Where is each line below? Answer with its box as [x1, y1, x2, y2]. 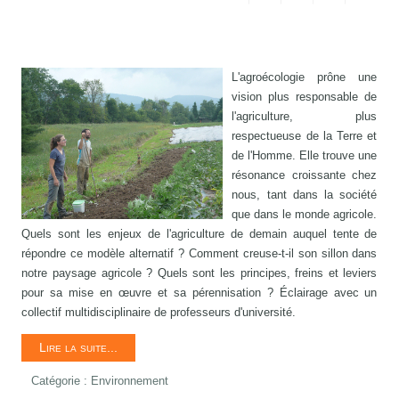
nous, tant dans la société [232, 188, 378, 202]
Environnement [91, 374, 169, 388]
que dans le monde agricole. [232, 208, 378, 222]
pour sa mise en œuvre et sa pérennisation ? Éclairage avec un [21, 286, 378, 300]
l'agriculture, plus [232, 110, 378, 124]
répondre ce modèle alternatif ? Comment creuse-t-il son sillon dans [21, 247, 378, 261]
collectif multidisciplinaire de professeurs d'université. [21, 305, 297, 320]
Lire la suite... [39, 340, 118, 355]
